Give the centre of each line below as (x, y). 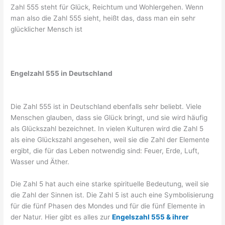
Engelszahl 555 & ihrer (151, 217)
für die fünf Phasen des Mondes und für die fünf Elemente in (108, 206)
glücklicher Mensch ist (47, 29)
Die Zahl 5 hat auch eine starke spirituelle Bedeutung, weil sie (110, 184)
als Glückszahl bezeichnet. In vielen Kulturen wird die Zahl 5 (107, 129)
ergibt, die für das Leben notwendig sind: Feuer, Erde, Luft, (105, 151)
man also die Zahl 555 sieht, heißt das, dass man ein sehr (103, 18)
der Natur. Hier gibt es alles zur (62, 217)
